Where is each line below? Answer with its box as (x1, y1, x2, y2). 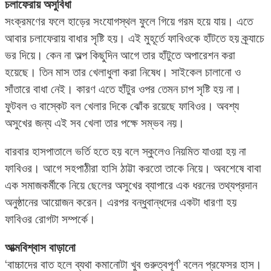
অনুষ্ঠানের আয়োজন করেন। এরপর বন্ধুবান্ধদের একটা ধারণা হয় (5, 195, 237, 210)
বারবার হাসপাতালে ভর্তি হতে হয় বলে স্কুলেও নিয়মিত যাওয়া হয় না (5, 144, 246, 159)
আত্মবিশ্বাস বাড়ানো (5, 240, 76, 255)
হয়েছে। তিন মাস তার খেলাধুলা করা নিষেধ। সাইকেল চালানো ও (5, 64, 241, 79)
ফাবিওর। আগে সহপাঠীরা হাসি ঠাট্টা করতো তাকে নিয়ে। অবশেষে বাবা (5, 161, 261, 176)
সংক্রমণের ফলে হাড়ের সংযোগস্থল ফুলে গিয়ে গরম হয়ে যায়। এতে (5, 13, 253, 28)
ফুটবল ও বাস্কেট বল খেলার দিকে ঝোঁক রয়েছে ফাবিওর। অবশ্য (5, 98, 239, 113)
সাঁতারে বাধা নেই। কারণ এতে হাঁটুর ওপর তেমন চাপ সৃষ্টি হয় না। (5, 81, 241, 96)
